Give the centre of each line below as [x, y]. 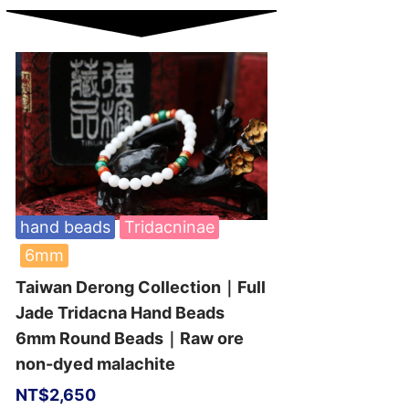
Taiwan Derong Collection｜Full [140, 287]
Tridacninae [169, 227]
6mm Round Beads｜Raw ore [129, 338]
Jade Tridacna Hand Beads [120, 313]
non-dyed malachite [95, 364]
